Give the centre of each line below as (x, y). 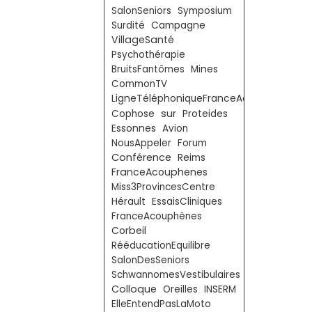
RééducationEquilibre (161, 245)
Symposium (205, 11)
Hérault (128, 202)
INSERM (220, 289)
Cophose (133, 114)
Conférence (141, 157)
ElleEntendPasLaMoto (161, 304)
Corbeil (129, 231)
